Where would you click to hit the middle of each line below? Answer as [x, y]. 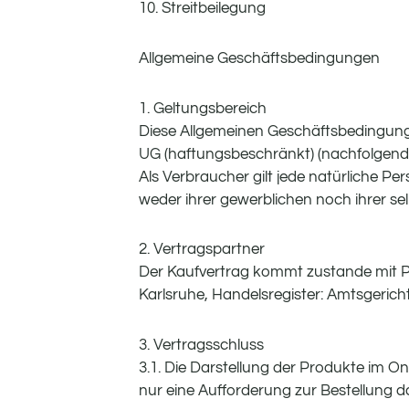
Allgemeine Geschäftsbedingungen [259, 58]
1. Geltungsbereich [203, 108]
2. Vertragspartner [202, 250]
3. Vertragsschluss [201, 346]
